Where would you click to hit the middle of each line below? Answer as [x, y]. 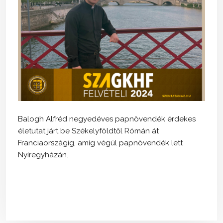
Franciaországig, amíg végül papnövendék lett [100, 143]
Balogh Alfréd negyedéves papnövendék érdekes [107, 119]
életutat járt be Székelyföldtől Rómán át [88, 131]
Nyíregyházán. [43, 155]
